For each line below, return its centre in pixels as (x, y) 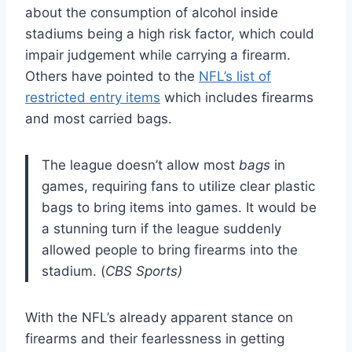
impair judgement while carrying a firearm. (158, 55)
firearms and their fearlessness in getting (155, 339)
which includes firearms (237, 98)
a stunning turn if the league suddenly (161, 229)
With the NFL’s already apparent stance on (159, 318)
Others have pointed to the (112, 77)
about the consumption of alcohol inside (152, 13)
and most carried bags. (99, 119)
